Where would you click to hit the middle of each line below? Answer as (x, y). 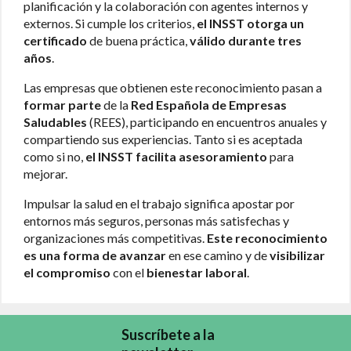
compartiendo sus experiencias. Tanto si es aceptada (163, 139)
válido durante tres (246, 40)
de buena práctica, (138, 40)
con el (128, 272)
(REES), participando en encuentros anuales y (207, 121)
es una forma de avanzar (95, 255)
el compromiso (67, 272)
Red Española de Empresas (209, 104)
